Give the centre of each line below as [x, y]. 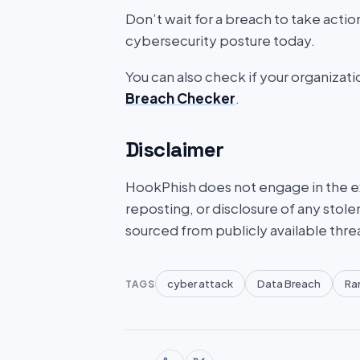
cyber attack [200, 284]
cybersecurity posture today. [220, 40]
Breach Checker [180, 98]
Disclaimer [175, 149]
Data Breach [288, 284]
